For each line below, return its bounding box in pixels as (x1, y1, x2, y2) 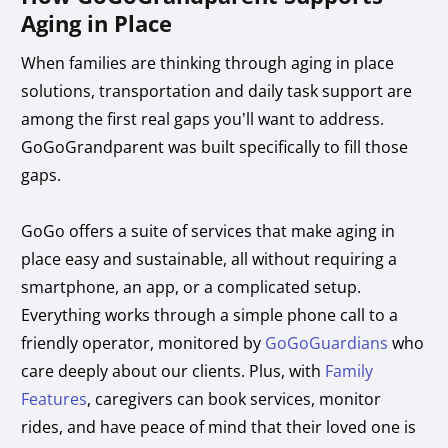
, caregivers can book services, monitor (87, 387, 382, 410)
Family (325, 359, 374, 382)
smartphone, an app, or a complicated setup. (21, 275, 362, 298)
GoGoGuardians (265, 331, 389, 354)
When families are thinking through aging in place (21, 51, 395, 74)
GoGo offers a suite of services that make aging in (21, 219, 396, 242)
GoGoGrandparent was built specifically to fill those (21, 135, 409, 158)
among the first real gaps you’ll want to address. (21, 107, 385, 130)
